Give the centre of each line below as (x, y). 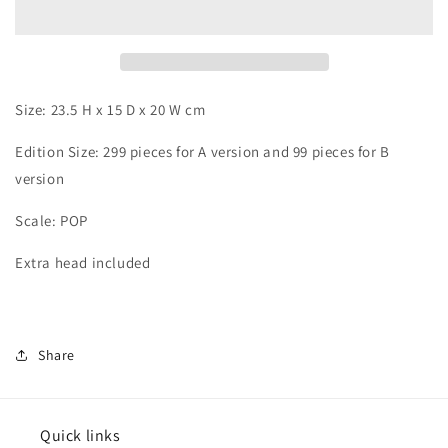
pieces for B (349, 151)
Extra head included (83, 262)
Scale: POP (51, 220)
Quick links (80, 435)
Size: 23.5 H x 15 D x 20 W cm (112, 109)
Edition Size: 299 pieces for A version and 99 (162, 151)
